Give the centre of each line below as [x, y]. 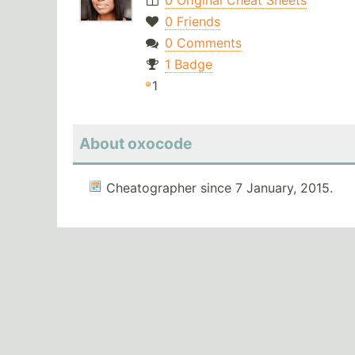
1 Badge [188, 65]
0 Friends [192, 22]
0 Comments [203, 43]
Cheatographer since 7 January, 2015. [219, 188]
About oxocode [136, 144]
